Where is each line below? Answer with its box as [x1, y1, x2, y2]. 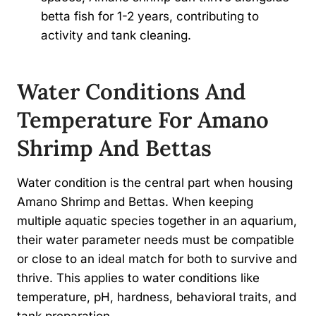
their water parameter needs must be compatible [17, 232, 294, 247]
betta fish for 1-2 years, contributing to [41, 8, 259, 23]
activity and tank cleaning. [41, 28, 191, 42]
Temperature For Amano [17, 106, 269, 134]
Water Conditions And [17, 78, 246, 106]
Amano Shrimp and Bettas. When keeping [17, 194, 253, 209]
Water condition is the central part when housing [17, 175, 293, 190]
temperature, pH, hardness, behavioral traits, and [17, 289, 296, 304]
